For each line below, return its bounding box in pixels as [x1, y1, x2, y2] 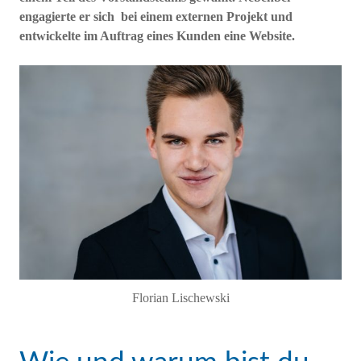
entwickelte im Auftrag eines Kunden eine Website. [19, 28, 295, 43]
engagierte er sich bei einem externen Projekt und [19, 9, 293, 23]
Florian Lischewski [131, 290, 230, 305]
